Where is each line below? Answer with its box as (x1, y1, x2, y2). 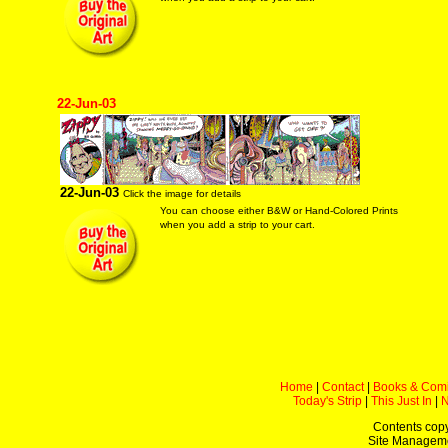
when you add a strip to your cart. (159, 219, 315, 230)
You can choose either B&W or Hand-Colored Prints (159, 205, 398, 216)
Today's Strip (293, 394, 362, 408)
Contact (322, 380, 364, 394)
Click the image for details (122, 188, 241, 199)
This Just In (371, 394, 432, 408)
